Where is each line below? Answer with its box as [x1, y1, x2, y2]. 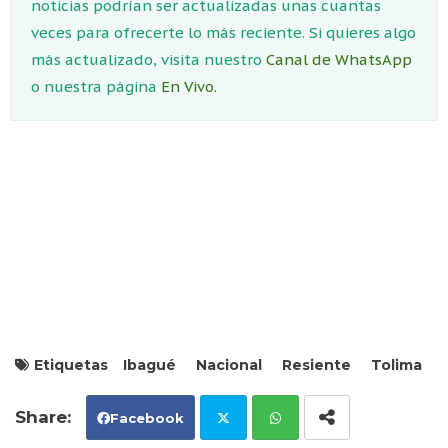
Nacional [196, 355, 262, 374]
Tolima [371, 355, 422, 374]
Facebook [110, 409, 184, 426]
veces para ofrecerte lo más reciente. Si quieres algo [31, 22, 416, 42]
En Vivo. [161, 76, 217, 96]
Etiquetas [34, 355, 108, 374]
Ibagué [123, 355, 176, 374]
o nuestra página [31, 76, 161, 96]
